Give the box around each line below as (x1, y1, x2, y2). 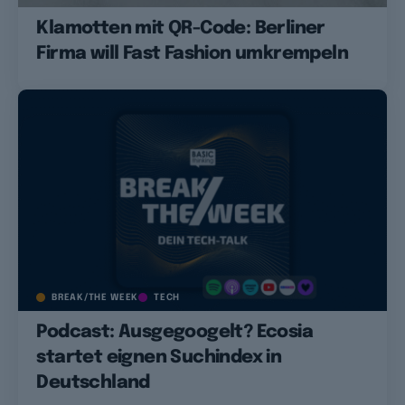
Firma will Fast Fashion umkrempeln (36, 43, 348, 63)
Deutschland (36, 372, 150, 392)
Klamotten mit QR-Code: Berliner (36, 18, 325, 38)
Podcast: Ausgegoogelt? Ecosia (36, 322, 313, 342)
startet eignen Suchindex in (36, 347, 282, 367)
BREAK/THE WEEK (52, 292, 139, 302)
